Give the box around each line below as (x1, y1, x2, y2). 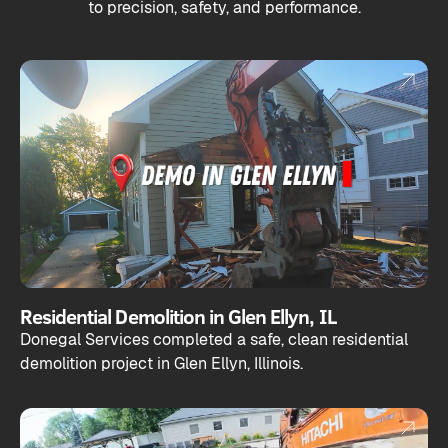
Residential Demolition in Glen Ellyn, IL (20, 302, 336, 330)
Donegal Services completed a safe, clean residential (20, 329, 408, 351)
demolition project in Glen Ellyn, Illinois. (20, 353, 303, 375)
